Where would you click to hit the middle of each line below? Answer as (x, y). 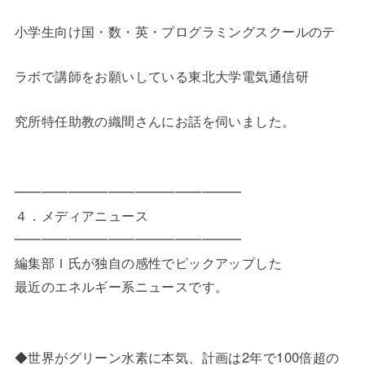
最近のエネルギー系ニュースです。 (121, 286)
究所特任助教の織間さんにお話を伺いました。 (155, 121)
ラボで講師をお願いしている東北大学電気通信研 (161, 76)
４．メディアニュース (81, 215)
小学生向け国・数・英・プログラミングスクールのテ (175, 31)
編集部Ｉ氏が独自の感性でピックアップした (148, 263)
